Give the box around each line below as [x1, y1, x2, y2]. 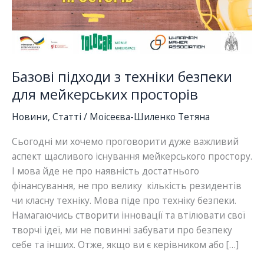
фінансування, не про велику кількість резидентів [12, 179, 242, 192]
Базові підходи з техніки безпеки [12, 67, 232, 87]
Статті [52, 110, 81, 124]
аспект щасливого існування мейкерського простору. [12, 149, 252, 163]
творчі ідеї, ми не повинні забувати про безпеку [12, 223, 232, 236]
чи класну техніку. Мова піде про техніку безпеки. [12, 193, 236, 207]
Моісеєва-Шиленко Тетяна [90, 110, 210, 124]
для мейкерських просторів [12, 85, 198, 104]
